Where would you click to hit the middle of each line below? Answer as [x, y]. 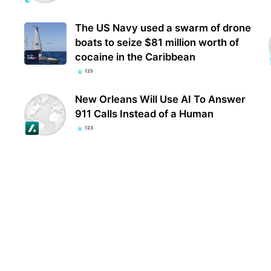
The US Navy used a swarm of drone [163, 28]
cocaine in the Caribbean [135, 57]
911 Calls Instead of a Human [145, 113]
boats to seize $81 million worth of [157, 42]
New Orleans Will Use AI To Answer [161, 99]
